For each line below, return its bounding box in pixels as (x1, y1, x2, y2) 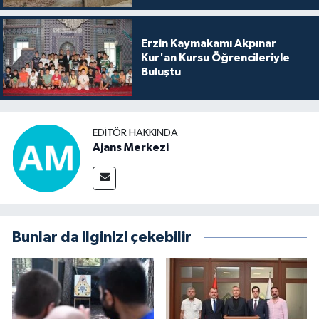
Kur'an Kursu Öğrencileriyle (140, 52, 290, 64)
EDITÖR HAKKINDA (93, 127, 178, 139)
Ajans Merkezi (93, 142, 169, 154)
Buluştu (140, 66, 181, 78)
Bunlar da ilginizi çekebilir (12, 229, 192, 245)
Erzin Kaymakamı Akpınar (140, 38, 276, 50)
